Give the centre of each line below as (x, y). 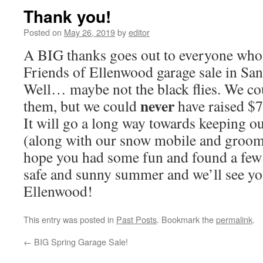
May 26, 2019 (90, 32)
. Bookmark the (186, 219)
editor (139, 32)
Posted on (43, 32)
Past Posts (136, 219)
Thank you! (67, 16)
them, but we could (82, 106)
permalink (234, 219)
